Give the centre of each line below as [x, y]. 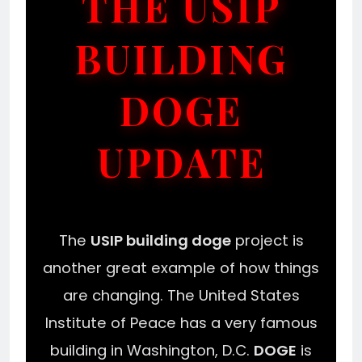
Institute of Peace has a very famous [181, 322]
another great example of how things [181, 267]
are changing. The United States [181, 295]
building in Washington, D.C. [152, 350]
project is [267, 240]
